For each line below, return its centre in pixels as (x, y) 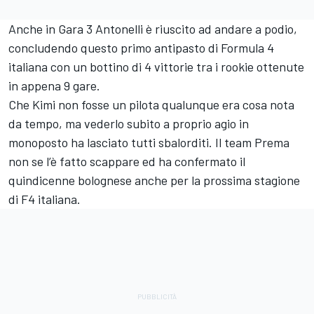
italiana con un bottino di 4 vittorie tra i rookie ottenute (156, 67)
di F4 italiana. (45, 199)
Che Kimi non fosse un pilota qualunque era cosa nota (151, 105)
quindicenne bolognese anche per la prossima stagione (154, 180)
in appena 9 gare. (54, 86)
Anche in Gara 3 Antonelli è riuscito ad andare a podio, (153, 29)
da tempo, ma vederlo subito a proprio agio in (129, 124)
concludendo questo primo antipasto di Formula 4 (141, 48)
